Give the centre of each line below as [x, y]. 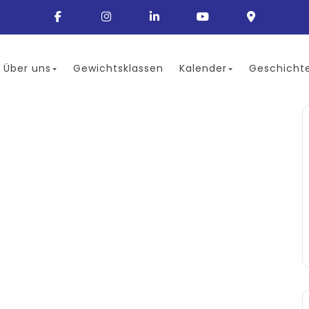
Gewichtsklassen [118, 68]
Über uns [27, 68]
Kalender [203, 68]
